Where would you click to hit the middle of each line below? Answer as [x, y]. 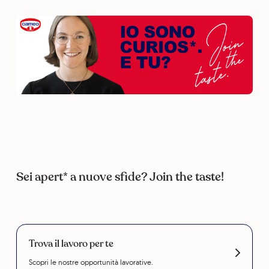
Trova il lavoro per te [71, 244]
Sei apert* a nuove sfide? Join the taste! [120, 177]
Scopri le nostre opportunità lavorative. [91, 262]
